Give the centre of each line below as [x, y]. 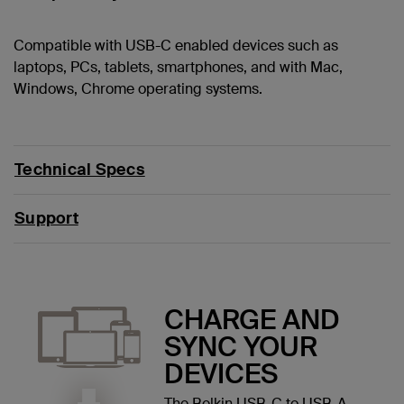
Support [46, 218]
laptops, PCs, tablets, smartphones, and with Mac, [178, 67]
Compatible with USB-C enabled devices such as [176, 45]
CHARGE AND [252, 319]
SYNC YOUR [240, 346]
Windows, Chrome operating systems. [138, 88]
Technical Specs [80, 169]
